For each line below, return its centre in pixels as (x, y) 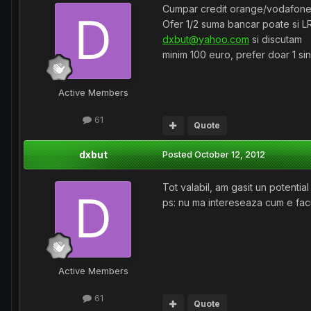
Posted (178, 155)
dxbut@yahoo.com (206, 39)
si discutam (276, 39)
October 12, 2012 (230, 155)
